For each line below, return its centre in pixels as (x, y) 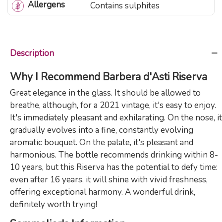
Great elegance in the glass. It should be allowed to (105, 93)
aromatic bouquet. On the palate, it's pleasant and (102, 142)
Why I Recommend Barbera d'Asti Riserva (109, 77)
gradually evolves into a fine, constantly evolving (102, 130)
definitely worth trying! (54, 204)
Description (32, 53)
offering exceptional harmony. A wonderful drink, (103, 192)
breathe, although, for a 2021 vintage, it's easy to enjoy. (113, 105)
